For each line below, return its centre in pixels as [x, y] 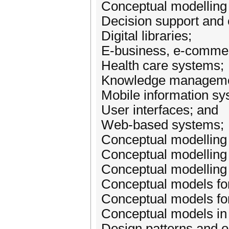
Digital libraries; [146, 36]
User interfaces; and [160, 110]
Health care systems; [163, 65]
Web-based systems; [163, 125]
